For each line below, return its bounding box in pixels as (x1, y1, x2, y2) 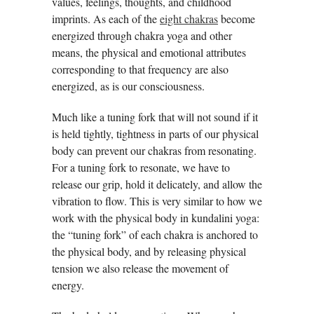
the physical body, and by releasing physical (52, 243, 246, 259)
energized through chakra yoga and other (52, 27, 232, 43)
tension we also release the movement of (52, 260, 228, 275)
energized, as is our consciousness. (52, 78, 205, 93)
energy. (52, 277, 84, 292)
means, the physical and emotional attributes (52, 44, 246, 60)
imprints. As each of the (52, 11, 160, 26)
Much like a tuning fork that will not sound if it (52, 109, 258, 124)
